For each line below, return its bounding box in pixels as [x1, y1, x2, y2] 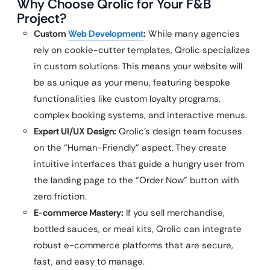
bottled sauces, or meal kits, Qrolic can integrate [34, 223, 242, 235]
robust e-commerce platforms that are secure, [34, 239, 233, 251]
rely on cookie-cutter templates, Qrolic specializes [34, 44, 250, 56]
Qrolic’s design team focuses [116, 125, 242, 137]
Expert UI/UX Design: [34, 125, 116, 137]
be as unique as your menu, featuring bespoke [34, 77, 230, 89]
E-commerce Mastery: [34, 207, 124, 219]
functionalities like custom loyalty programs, [34, 93, 221, 105]
